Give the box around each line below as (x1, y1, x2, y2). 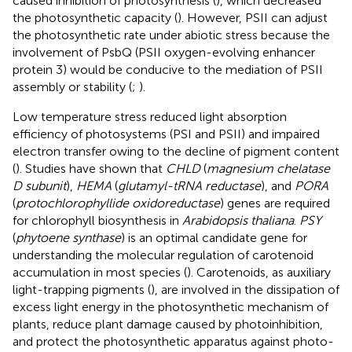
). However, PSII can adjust (178, 10, 328, 26)
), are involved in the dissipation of (151, 282, 339, 298)
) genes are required (220, 196, 330, 211)
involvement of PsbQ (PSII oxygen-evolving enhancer (13, 45, 315, 60)
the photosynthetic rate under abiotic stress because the (13, 27, 330, 43)
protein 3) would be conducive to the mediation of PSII (13, 62, 323, 78)
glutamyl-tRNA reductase (118, 178, 261, 194)
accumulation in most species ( (13, 265, 187, 280)
